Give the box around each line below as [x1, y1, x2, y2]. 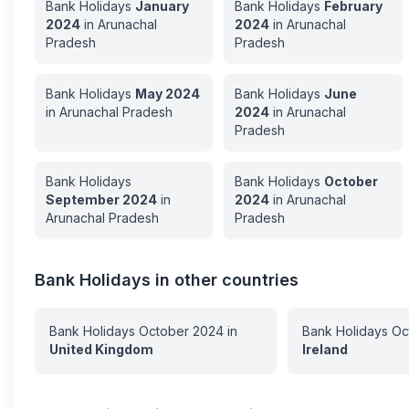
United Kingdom [49, 341, 154, 357]
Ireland [301, 341, 348, 357]
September [46, 192, 121, 207]
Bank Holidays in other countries [35, 270, 299, 289]
